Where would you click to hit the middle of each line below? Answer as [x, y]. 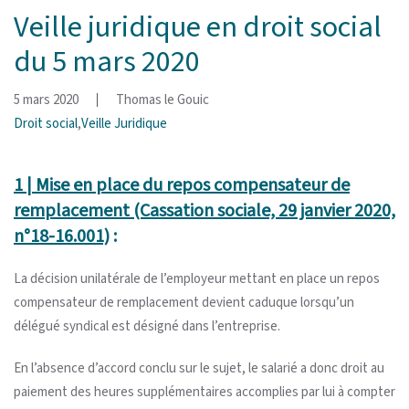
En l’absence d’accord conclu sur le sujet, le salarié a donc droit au [199, 368]
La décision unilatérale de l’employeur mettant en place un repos [197, 278]
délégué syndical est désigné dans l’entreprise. [147, 326]
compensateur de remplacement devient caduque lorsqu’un [184, 302]
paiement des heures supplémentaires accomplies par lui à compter [204, 392]
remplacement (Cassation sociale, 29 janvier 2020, [204, 210]
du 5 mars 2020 [107, 62]
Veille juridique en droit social [198, 27]
